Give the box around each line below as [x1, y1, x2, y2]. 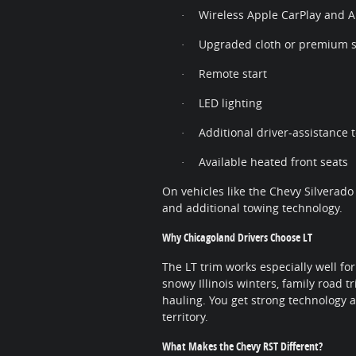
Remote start [199, 66, 267, 82]
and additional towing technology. [162, 200, 342, 216]
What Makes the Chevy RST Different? [162, 339, 323, 354]
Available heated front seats [199, 154, 348, 170]
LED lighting [199, 95, 262, 111]
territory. [162, 309, 208, 325]
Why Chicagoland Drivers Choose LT [162, 230, 312, 246]
